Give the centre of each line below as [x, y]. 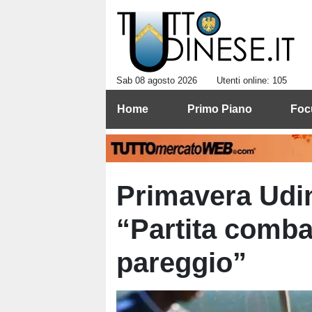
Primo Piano [219, 109]
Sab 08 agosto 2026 [157, 80]
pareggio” [181, 263]
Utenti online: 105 [252, 80]
